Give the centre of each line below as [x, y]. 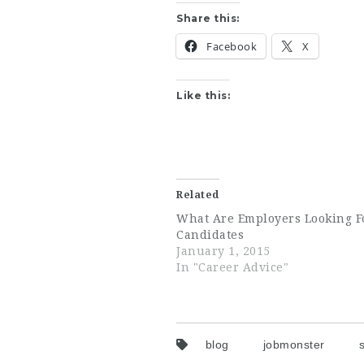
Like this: [203, 95]
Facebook [232, 46]
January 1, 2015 [223, 251]
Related [198, 195]
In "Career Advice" [232, 267]
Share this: [208, 18]
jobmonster [294, 344]
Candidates [210, 235]
